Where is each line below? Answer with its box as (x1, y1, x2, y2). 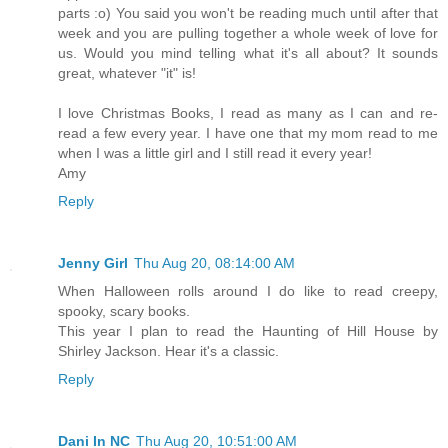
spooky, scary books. (58, 302, 190, 319)
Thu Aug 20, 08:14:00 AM (134, 254, 295, 271)
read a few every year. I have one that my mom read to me (58, 124, 438, 141)
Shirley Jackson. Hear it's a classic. (58, 342, 279, 359)
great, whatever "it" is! (58, 64, 196, 81)
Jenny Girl (58, 254, 128, 271)
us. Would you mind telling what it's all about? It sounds (58, 44, 438, 61)
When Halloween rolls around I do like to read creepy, (58, 282, 438, 299)
